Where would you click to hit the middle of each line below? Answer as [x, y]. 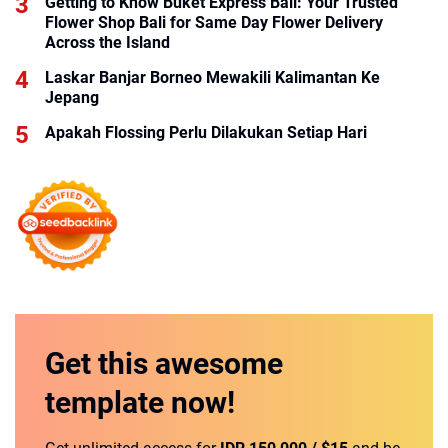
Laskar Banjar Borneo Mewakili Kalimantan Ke [212, 78]
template [108, 402]
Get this [100, 363]
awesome [219, 363]
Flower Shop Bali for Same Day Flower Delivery [214, 23]
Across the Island [107, 43]
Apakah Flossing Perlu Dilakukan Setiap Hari [206, 133]
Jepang [72, 98]
